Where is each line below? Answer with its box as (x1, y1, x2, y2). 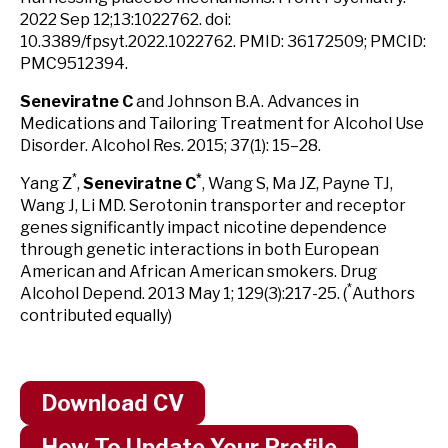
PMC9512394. (20, 54, 128, 73)
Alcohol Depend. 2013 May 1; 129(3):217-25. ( (20, 284, 347, 303)
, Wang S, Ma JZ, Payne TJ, (202, 174, 393, 193)
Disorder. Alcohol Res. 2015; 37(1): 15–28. (20, 136, 321, 155)
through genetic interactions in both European (20, 240, 379, 259)
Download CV (41, 390, 184, 416)
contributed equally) (20, 306, 172, 325)
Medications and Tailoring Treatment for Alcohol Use (20, 114, 424, 133)
